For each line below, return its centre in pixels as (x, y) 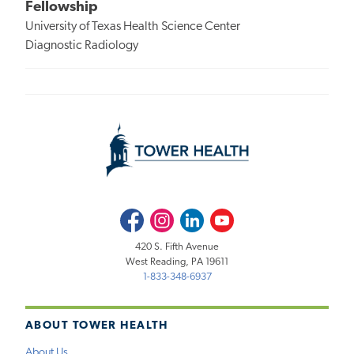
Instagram (170, 217)
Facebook (141, 217)
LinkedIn (199, 217)
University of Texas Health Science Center (133, 27)
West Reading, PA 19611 (177, 262)
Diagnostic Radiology (82, 46)
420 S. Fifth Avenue (177, 247)
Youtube (229, 217)
